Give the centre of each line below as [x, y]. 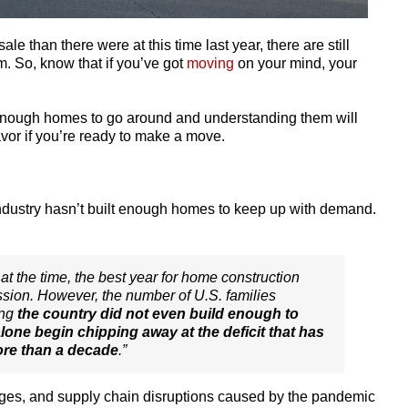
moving [210, 63]
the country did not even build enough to [158, 313]
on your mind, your [296, 63]
